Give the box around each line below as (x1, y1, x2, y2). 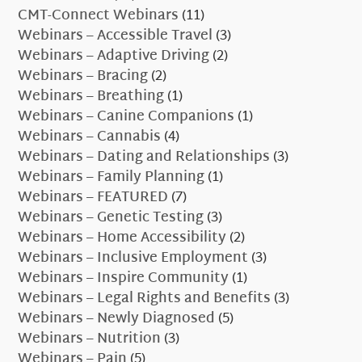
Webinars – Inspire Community (18, 266, 229, 292)
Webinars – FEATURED (18, 185, 169, 211)
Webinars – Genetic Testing (18, 205, 204, 231)
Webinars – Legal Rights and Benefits (18, 286, 271, 312)
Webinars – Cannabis (18, 124, 162, 150)
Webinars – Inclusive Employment (18, 246, 249, 271)
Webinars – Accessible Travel (18, 23, 213, 49)
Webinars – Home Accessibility (18, 225, 227, 251)
